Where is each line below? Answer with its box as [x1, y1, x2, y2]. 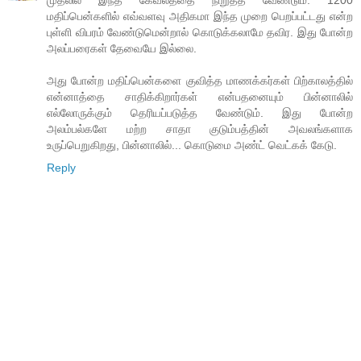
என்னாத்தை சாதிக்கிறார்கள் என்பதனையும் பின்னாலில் [47, 90, 353, 104]
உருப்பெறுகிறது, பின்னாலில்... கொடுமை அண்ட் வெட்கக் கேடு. [47, 139, 337, 152]
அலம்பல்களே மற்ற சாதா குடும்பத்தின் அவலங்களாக [47, 122, 353, 136]
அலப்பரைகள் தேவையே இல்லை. [47, 42, 197, 56]
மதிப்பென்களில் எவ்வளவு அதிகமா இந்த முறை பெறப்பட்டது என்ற [47, 10, 353, 23]
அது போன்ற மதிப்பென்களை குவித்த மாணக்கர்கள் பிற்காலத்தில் [47, 74, 353, 88]
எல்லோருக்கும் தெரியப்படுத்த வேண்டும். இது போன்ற [47, 106, 353, 120]
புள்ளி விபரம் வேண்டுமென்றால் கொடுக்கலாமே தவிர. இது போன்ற [47, 26, 353, 39]
